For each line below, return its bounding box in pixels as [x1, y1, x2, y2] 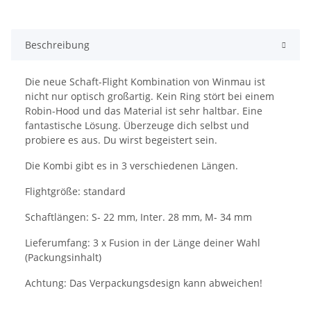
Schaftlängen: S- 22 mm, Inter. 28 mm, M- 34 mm [25, 210, 252, 224]
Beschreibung [25, 37, 90, 51]
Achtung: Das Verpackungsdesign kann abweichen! [25, 276, 262, 289]
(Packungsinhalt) [25, 250, 101, 264]
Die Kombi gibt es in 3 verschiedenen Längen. [25, 158, 238, 172]
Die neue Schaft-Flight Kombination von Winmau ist [25, 74, 265, 88]
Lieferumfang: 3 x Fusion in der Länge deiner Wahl [25, 235, 260, 249]
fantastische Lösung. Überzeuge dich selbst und [25, 118, 249, 132]
